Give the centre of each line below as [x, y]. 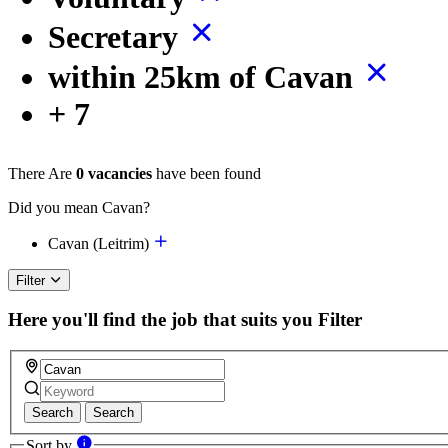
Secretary [117, 36]
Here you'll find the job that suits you [160, 320]
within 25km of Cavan [204, 76]
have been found [206, 173]
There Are [40, 173]
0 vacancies [114, 173]
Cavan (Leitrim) [100, 243]
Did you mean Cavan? [79, 207]
